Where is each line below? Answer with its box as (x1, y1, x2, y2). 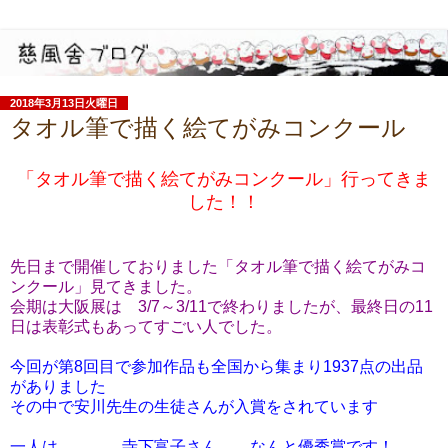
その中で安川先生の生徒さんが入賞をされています (10, 397, 378, 415)
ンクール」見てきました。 (10, 277, 202, 295)
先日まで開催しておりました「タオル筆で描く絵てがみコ (10, 257, 426, 275)
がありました (10, 377, 106, 395)
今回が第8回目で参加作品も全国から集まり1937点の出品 (10, 357, 423, 375)
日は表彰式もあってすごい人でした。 (10, 317, 282, 335)
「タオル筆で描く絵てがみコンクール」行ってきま (17, 168, 431, 189)
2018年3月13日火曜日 (10, 96, 118, 109)
